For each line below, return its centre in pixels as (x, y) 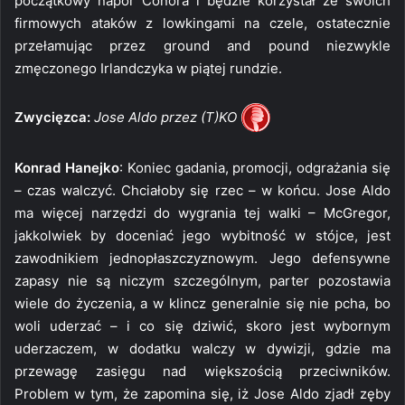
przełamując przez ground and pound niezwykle (202, 45)
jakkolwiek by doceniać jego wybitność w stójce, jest (202, 235)
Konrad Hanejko (67, 167)
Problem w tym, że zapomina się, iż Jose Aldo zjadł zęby (202, 393)
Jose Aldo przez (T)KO (165, 117)
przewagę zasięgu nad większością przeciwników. (202, 371)
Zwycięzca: (52, 117)
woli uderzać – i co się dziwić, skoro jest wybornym (202, 325)
